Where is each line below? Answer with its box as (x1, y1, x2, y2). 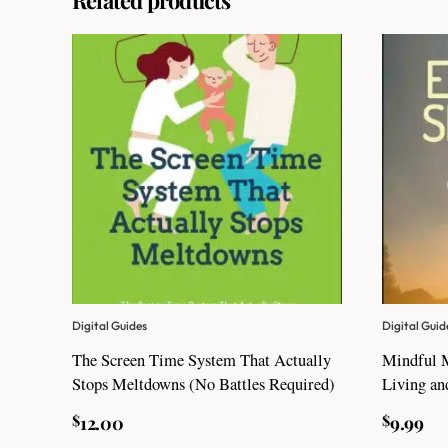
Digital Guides (72, 317, 147, 333)
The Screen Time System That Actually (72, 348, 331, 371)
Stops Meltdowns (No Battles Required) (72, 372, 335, 395)
